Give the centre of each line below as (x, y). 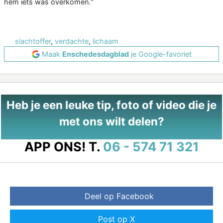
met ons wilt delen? (111, 121)
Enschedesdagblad (95, 54)
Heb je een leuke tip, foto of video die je (111, 105)
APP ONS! (55, 147)
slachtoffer (33, 41)
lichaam (106, 41)
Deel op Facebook (119, 196)
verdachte (72, 41)
